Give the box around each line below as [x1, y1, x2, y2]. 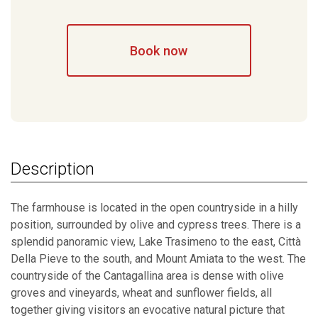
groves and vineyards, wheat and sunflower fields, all [11, 286, 272, 300]
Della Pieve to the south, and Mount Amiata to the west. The [11, 252, 306, 266]
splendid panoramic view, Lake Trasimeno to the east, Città [11, 235, 301, 249]
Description [11, 159, 94, 180]
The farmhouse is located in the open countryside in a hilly [11, 201, 298, 215]
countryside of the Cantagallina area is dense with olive [11, 269, 284, 283]
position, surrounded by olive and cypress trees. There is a [11, 218, 301, 232]
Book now [130, 43, 188, 58]
